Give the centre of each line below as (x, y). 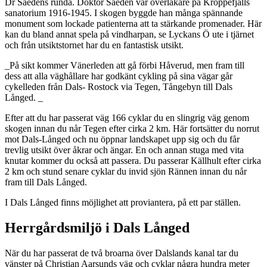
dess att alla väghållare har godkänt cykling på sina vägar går (119, 76)
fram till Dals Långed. (46, 182)
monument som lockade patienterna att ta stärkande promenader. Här (133, 24)
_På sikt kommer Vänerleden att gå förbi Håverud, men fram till (125, 66)
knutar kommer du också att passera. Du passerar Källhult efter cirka (133, 161)
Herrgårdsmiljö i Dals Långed (97, 228)
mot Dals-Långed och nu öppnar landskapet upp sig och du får (122, 139)
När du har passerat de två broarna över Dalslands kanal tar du (122, 253)
